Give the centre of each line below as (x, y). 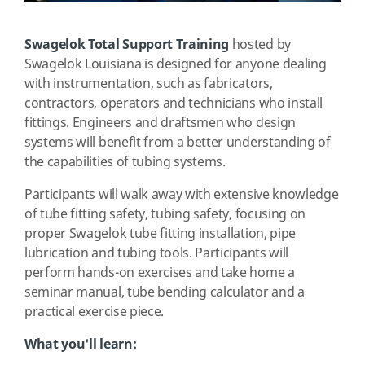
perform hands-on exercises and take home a (160, 273)
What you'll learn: (81, 345)
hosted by (260, 45)
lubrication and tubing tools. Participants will (156, 253)
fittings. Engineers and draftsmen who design (160, 123)
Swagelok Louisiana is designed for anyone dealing (176, 64)
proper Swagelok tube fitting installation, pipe (160, 234)
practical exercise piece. (94, 312)
